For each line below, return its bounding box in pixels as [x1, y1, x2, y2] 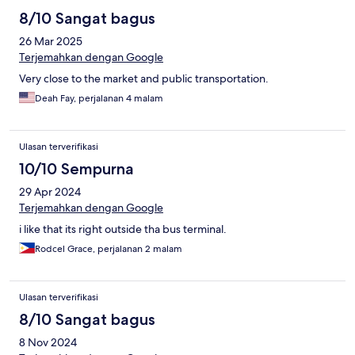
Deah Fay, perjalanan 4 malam [35, 92, 163, 105]
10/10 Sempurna [19, 159, 134, 179]
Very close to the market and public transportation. [19, 71, 269, 86]
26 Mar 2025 [19, 34, 82, 49]
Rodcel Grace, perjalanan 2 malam [35, 242, 182, 256]
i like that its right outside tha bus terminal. [19, 222, 227, 237]
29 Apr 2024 [19, 185, 81, 200]
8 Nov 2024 [19, 335, 77, 350]
